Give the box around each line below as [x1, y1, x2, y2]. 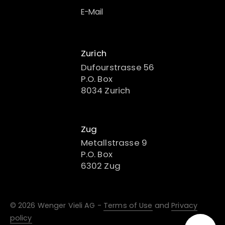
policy [10, 213, 32, 223]
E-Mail [80, 7, 103, 18]
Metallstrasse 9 [80, 137, 148, 149]
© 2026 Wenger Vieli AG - [10, 200, 103, 211]
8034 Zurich [80, 84, 131, 96]
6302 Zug [80, 160, 121, 172]
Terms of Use [103, 200, 153, 211]
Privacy [171, 200, 198, 211]
